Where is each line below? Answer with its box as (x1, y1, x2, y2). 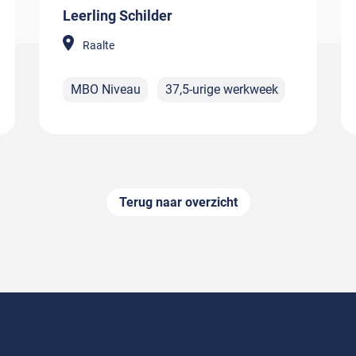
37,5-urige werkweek (164, 82, 278, 98)
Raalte (83, 38, 114, 52)
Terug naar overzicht (118, 195, 238, 211)
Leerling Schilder (63, 6, 172, 24)
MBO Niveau (70, 82, 141, 98)
